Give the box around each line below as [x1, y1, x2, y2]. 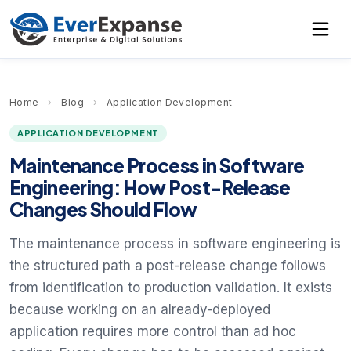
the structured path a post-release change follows [9, 258, 326, 274]
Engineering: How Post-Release [9, 175, 291, 200]
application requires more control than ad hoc [9, 324, 296, 340]
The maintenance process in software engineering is [9, 236, 341, 252]
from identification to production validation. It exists [9, 280, 332, 296]
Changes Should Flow [9, 197, 197, 222]
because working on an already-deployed [9, 302, 270, 318]
